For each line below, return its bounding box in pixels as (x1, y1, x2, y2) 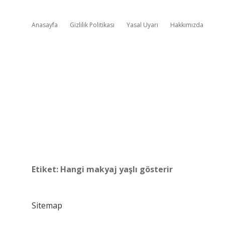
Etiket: (32, 164, 60, 175)
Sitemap (32, 200, 62, 211)
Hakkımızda (170, 21, 203, 29)
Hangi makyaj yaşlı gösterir (60, 164, 173, 175)
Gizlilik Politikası (70, 21, 115, 29)
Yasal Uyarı (127, 21, 158, 29)
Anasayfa (32, 21, 58, 29)
